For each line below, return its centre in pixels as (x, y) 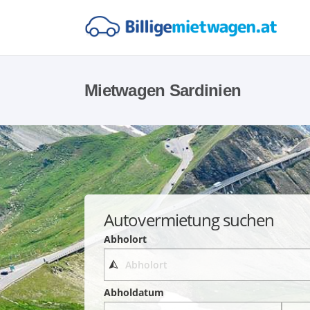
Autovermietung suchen (189, 219)
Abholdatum (134, 293)
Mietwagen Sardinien (163, 90)
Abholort (126, 239)
